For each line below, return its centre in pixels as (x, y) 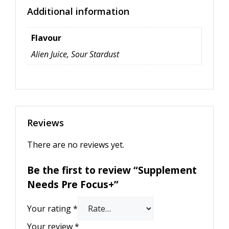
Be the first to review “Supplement (112, 170)
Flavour (46, 38)
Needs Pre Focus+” (73, 185)
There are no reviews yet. (76, 145)
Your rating (50, 209)
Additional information (78, 11)
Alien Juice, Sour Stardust (75, 54)
